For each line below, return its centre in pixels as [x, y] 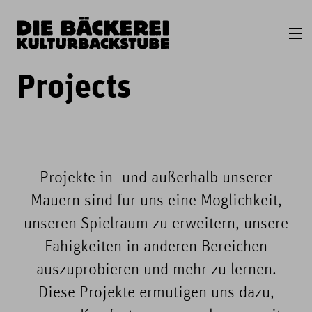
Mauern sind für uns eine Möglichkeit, [156, 202]
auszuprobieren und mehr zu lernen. [156, 271]
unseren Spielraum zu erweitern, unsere [156, 225]
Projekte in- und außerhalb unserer [156, 179]
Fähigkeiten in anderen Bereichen [156, 248]
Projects [74, 89]
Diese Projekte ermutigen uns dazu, [156, 294]
